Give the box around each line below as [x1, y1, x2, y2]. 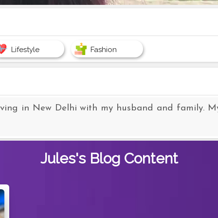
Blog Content [89, 150, 178, 167]
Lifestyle [11, 45, 40, 54]
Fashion [90, 45, 117, 54]
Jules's [40, 150, 90, 167]
